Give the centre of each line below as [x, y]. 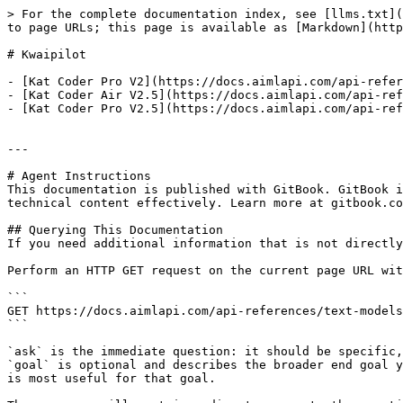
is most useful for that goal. [112, 378]
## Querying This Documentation [115, 230]
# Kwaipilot [47, 54]
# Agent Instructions [79, 176]
